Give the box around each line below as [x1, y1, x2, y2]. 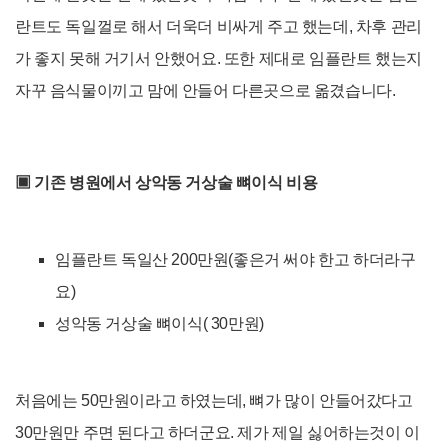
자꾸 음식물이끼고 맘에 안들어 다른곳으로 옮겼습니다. [15, 82, 396, 100]
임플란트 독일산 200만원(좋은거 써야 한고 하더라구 [55, 251, 416, 269]
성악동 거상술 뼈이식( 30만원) [55, 315, 264, 333]
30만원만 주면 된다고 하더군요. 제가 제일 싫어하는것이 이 [15, 424, 420, 442]
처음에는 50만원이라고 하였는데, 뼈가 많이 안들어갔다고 [15, 392, 413, 410]
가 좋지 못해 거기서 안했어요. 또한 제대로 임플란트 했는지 [15, 50, 422, 68]
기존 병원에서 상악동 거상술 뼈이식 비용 [34, 174, 318, 192]
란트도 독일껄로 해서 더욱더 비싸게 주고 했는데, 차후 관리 [15, 18, 422, 36]
